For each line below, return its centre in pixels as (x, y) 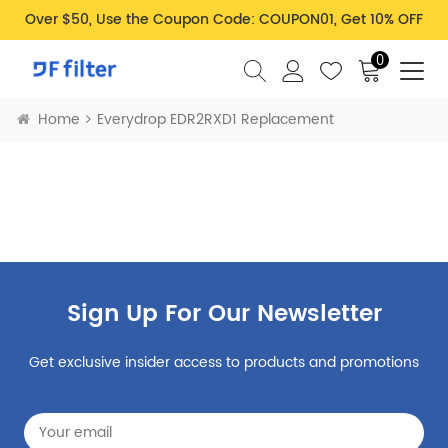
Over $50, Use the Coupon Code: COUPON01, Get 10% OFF (224, 19)
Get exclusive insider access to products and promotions (224, 362)
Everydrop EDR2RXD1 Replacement (215, 119)
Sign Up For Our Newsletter (224, 314)
